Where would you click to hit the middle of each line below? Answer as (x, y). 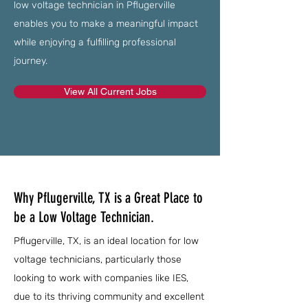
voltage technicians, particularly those (98, 260)
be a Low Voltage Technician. (84, 217)
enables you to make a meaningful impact (106, 24)
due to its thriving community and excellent (109, 297)
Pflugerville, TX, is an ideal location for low (106, 241)
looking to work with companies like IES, (101, 278)
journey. (31, 61)
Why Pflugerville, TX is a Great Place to (108, 198)
